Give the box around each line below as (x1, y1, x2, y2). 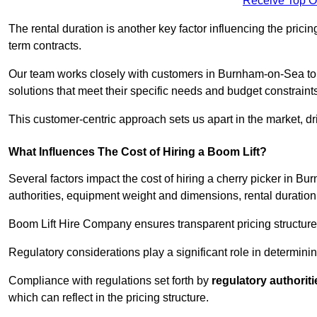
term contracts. (8, 40, 81, 52)
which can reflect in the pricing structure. (8, 292, 209, 304)
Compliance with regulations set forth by (8, 275, 212, 287)
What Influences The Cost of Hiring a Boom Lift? (8, 146, 267, 158)
